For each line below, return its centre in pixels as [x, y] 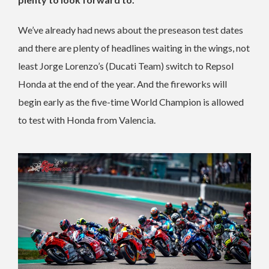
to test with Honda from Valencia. [87, 120]
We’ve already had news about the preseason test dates [131, 30]
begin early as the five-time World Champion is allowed [131, 102]
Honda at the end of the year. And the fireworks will [122, 84]
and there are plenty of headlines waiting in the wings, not [134, 48]
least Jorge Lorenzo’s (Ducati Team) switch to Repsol [126, 66]
